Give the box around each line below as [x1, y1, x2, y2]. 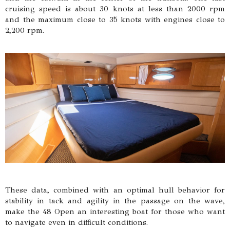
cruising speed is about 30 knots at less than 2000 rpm [5, 4, 225, 13]
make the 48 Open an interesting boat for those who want [5, 206, 225, 216]
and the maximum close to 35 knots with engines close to [5, 15, 225, 24]
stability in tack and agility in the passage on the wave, [5, 196, 225, 205]
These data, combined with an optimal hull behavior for [5, 185, 225, 195]
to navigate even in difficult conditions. [5, 217, 148, 227]
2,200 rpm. [5, 26, 44, 35]
